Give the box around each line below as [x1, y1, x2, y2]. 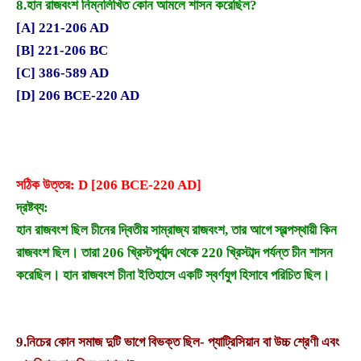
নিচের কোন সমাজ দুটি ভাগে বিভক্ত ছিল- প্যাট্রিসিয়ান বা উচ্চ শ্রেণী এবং [27, 334, 339, 351]
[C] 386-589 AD [16, 65, 109, 81]
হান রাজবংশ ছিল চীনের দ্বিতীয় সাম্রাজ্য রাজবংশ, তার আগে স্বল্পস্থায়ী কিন [16, 222, 337, 238]
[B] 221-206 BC [16, 43, 108, 59]
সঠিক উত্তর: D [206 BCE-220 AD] [16, 176, 201, 193]
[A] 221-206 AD [16, 20, 109, 36]
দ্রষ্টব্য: [16, 199, 48, 215]
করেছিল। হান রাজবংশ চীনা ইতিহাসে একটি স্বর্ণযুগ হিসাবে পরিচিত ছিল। [16, 267, 330, 283]
